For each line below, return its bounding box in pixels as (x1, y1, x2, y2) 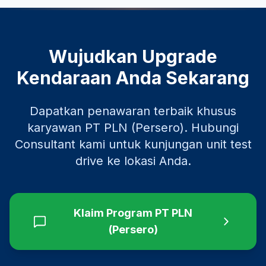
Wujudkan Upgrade (49, 46, 217, 67)
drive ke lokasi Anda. (75, 154, 191, 168)
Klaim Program (74, 207, 155, 219)
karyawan (27, 121, 85, 135)
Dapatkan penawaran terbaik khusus (30, 104, 236, 118)
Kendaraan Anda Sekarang (17, 67, 249, 88)
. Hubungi (184, 121, 239, 135)
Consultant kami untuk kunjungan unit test (14, 137, 252, 151)
